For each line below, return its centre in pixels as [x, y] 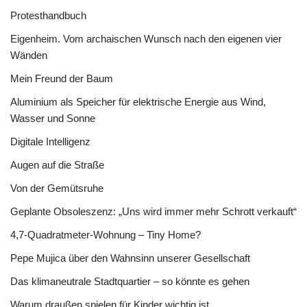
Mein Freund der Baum [62, 78]
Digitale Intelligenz [50, 142]
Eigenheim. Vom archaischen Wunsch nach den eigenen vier [146, 39]
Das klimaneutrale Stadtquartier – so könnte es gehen [130, 281]
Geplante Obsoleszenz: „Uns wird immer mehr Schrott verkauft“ [153, 211]
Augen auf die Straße [57, 165]
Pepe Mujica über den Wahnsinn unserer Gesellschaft [130, 258]
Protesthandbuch [48, 15]
